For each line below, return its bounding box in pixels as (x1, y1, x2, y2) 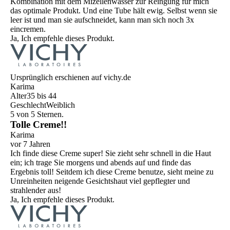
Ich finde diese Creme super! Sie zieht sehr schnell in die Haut (10, 149, 211, 158)
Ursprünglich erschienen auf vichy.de (10, 73, 131, 82)
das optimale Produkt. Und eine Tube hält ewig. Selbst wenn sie (10, 6, 217, 15)
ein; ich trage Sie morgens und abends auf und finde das (10, 158, 191, 167)
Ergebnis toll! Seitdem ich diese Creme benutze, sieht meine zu (10, 167, 214, 177)
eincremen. (10, 25, 46, 34)
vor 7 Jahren (10, 140, 50, 149)
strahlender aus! (10, 186, 61, 195)
